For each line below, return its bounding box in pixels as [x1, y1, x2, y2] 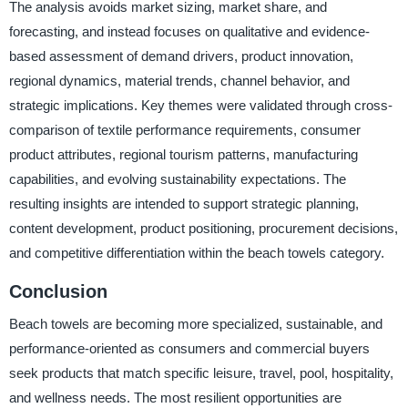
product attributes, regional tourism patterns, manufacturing [8, 146, 358, 162]
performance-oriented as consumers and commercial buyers [8, 341, 370, 357]
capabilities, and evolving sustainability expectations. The [8, 170, 346, 187]
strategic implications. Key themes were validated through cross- [8, 97, 393, 113]
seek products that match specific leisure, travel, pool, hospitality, [8, 365, 393, 382]
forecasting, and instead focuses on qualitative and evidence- [8, 23, 370, 39]
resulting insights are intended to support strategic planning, [8, 195, 359, 211]
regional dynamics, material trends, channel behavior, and [8, 72, 350, 88]
